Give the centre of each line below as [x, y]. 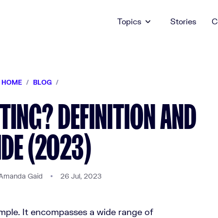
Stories [183, 21]
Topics [129, 21]
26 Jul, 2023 [81, 176]
